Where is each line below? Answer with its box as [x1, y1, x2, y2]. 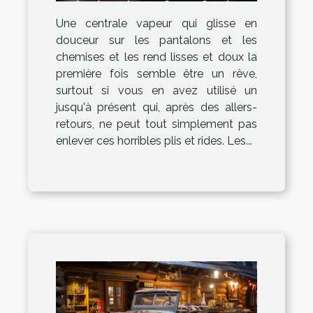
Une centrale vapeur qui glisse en [56, 17, 257, 31]
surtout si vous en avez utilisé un [56, 84, 257, 98]
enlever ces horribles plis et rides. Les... [56, 134, 252, 148]
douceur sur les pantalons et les [56, 34, 257, 48]
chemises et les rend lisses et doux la [56, 50, 257, 64]
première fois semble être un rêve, [56, 67, 257, 81]
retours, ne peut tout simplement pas [56, 117, 257, 131]
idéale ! [127, 17, 186, 41]
